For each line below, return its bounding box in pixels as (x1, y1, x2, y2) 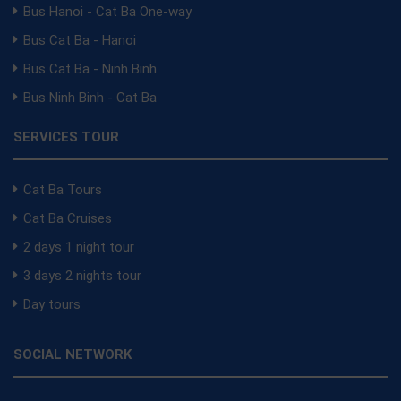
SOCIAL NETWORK (13, 346, 132, 363)
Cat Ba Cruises (23, 209, 112, 226)
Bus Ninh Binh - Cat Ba (23, 89, 157, 106)
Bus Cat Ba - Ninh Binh (23, 60, 157, 77)
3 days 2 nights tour (23, 267, 141, 284)
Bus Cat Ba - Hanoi (23, 31, 136, 48)
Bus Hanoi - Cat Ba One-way (23, 3, 192, 20)
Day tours (23, 295, 81, 312)
